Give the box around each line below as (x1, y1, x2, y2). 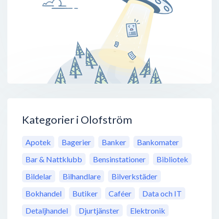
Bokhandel (25, 189, 62, 198)
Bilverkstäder (111, 172, 157, 181)
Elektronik (130, 206, 165, 216)
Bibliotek (156, 154, 188, 164)
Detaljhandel (25, 206, 68, 216)
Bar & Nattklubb (25, 154, 82, 164)
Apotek (25, 137, 51, 147)
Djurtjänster (79, 206, 119, 216)
